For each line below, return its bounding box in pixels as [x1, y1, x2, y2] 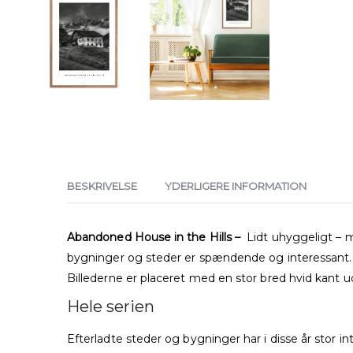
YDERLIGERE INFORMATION [165, 180, 307, 193]
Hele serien [67, 297, 154, 317]
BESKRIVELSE [67, 180, 137, 193]
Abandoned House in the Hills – [67, 230, 244, 245]
